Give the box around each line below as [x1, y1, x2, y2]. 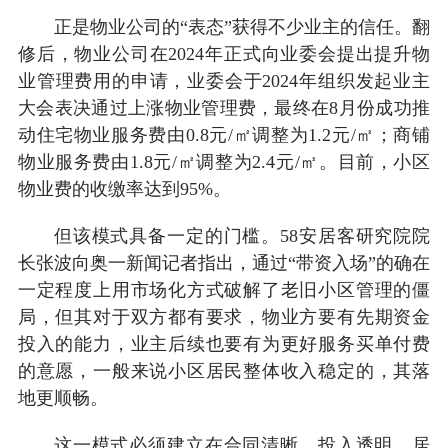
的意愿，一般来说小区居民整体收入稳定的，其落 [17, 360, 431, 381]
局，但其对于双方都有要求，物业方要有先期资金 [17, 306, 431, 327]
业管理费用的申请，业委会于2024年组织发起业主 [17, 70, 431, 91]
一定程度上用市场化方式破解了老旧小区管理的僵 [17, 279, 431, 300]
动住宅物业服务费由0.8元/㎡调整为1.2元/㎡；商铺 [17, 124, 431, 145]
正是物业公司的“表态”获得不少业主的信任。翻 [53, 16, 431, 37]
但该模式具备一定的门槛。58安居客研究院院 [53, 225, 431, 246]
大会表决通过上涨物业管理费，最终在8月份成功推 [17, 97, 431, 118]
